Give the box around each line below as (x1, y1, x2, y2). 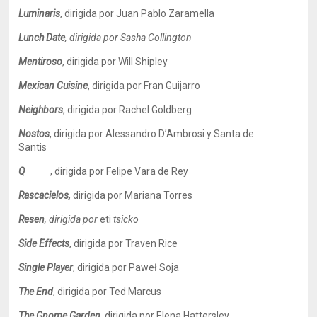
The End (18, 286, 54, 297)
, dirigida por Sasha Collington (65, 32, 192, 43)
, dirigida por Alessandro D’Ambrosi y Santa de (50, 128, 255, 139)
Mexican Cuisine (18, 80, 88, 91)
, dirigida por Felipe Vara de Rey (50, 166, 189, 177)
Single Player (18, 262, 74, 273)
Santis (18, 142, 47, 153)
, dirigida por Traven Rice (69, 238, 178, 249)
